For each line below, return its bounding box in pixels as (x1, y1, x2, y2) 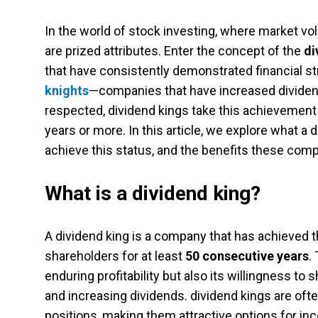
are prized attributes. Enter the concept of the (45, 43, 304, 58)
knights (45, 83, 89, 98)
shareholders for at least (45, 248, 185, 263)
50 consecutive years (185, 248, 309, 263)
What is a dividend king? (45, 182, 261, 205)
